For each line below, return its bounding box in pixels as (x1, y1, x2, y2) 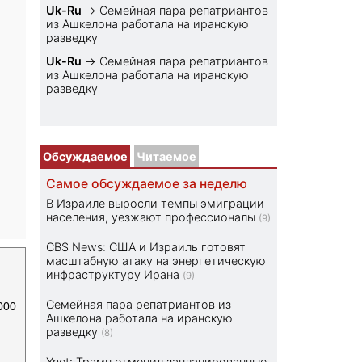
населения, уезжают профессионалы (46, 210, 256, 225)
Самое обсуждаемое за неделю (46, 176, 248, 192)
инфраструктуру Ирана (46, 267, 180, 282)
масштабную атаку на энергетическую (46, 254, 267, 268)
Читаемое (137, 149, 197, 164)
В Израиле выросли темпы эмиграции (46, 196, 265, 211)
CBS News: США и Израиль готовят (46, 240, 246, 255)
